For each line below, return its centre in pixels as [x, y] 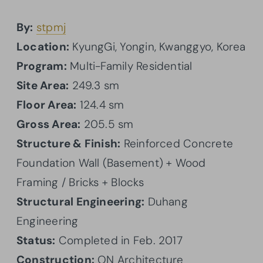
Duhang [166, 201]
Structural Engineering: [81, 201]
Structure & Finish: [69, 143]
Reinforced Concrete [177, 143]
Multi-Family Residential [129, 66]
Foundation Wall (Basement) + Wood [111, 163]
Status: [36, 240]
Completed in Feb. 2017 [119, 240]
